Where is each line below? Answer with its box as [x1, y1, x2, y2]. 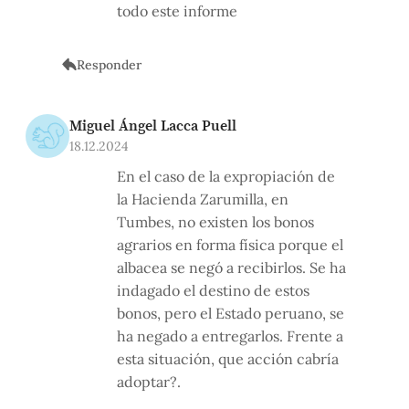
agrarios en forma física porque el [117, 236, 343, 255]
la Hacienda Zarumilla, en [117, 190, 288, 209]
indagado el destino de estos [117, 281, 309, 300]
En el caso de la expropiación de [117, 167, 335, 186]
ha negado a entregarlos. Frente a [117, 327, 343, 346]
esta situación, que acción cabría [117, 350, 339, 369]
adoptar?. [117, 372, 181, 392]
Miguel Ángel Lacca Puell [69, 115, 236, 136]
